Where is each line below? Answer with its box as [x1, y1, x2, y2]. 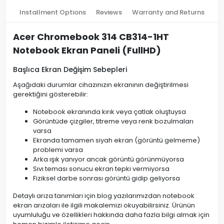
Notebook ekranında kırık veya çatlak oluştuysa [33, 107, 186, 116]
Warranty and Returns [132, 7, 204, 17]
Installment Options [19, 7, 86, 17]
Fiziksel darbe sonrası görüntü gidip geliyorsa [33, 173, 180, 183]
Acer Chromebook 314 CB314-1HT [13, 30, 169, 43]
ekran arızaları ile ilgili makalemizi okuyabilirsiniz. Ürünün [13, 200, 195, 210]
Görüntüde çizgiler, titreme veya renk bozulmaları [33, 116, 193, 126]
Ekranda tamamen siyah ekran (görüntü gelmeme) [33, 135, 200, 145]
